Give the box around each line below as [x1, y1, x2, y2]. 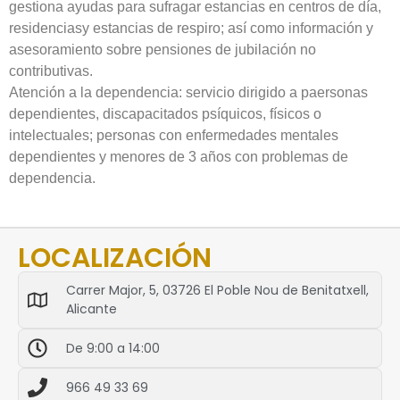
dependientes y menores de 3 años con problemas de [9, 148, 348, 164]
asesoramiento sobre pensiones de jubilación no [9, 41, 316, 57]
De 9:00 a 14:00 [65, 338, 160, 357]
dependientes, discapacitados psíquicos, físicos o [9, 105, 321, 121]
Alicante [65, 300, 117, 319]
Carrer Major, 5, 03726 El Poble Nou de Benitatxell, [65, 281, 369, 300]
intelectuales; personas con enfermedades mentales [9, 127, 338, 143]
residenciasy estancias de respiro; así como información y [9, 20, 373, 36]
